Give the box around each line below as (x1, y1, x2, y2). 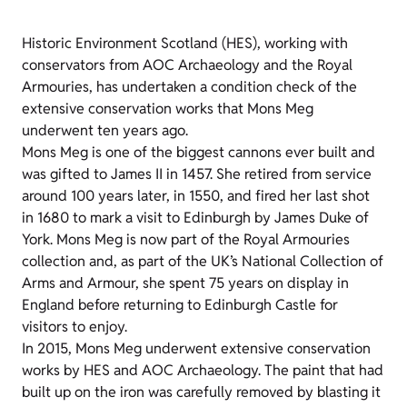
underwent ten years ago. (22, 121, 188, 140)
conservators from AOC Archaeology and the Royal (22, 55, 352, 74)
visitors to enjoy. (22, 317, 127, 336)
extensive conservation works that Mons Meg (22, 99, 313, 118)
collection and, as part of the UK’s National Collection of (22, 252, 383, 271)
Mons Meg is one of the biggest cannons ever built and (22, 143, 375, 162)
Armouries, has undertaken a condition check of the (22, 77, 357, 96)
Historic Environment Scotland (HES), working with (22, 34, 348, 53)
